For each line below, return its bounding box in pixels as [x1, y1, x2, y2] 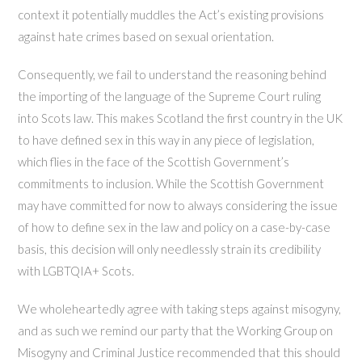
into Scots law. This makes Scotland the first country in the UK [18, 111, 343, 126]
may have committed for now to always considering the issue [18, 198, 339, 213]
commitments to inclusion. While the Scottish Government [18, 176, 325, 192]
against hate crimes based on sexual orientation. [18, 29, 275, 44]
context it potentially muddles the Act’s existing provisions [18, 7, 325, 23]
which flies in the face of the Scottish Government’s [18, 154, 290, 170]
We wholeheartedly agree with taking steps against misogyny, [18, 301, 342, 317]
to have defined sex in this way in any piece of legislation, [18, 133, 315, 148]
